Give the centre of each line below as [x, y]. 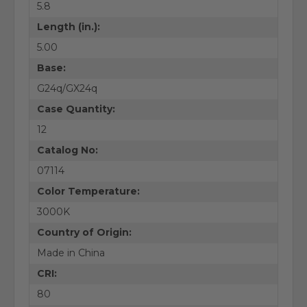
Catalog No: [67, 150]
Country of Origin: [84, 233]
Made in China [71, 253]
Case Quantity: [76, 109]
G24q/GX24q [67, 89]
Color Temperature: [88, 192]
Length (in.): [68, 27]
